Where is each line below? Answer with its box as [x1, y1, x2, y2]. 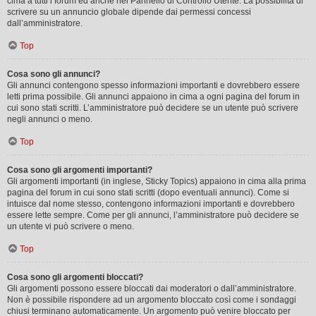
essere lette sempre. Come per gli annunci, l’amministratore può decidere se [7, 209, 299, 220]
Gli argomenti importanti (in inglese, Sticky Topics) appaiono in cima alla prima [7, 176, 306, 186]
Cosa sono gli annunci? [7, 68, 100, 79]
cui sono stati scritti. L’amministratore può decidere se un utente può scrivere [7, 102, 298, 113]
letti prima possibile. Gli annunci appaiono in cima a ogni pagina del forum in [7, 91, 300, 102]
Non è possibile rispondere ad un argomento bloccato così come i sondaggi [7, 294, 296, 305]
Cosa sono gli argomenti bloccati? [7, 272, 143, 282]
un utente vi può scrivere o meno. [7, 221, 134, 231]
